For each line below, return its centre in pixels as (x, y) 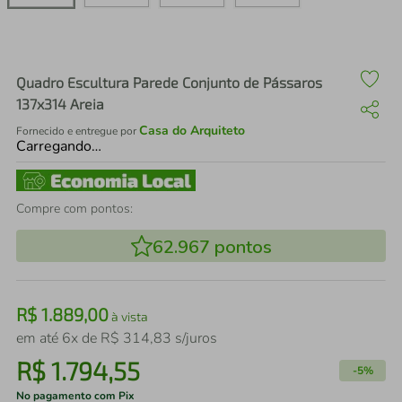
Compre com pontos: (74, 209)
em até (39, 338)
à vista (128, 316)
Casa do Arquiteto (192, 131)
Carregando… (59, 146)
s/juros (194, 338)
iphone (98, 50)
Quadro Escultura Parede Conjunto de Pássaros (169, 82)
